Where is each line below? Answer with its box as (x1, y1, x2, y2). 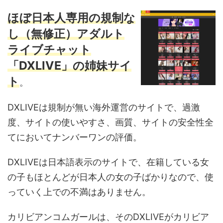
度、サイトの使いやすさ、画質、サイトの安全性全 (7, 117, 214, 127)
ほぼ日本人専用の (7, 10, 101, 25)
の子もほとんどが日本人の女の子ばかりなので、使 (7, 172, 214, 182)
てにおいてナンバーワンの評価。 (7, 132, 142, 142)
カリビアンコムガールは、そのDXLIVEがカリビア (7, 212, 209, 222)
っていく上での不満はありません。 (7, 187, 151, 197)
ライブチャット (7, 42, 91, 57)
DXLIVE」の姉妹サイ (19, 58, 131, 73)
